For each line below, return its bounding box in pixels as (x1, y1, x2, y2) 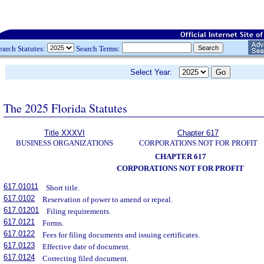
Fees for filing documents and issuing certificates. (42, 230, 200, 240)
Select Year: (130, 68, 179, 77)
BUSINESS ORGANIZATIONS (16, 138, 113, 147)
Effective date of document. (42, 242, 131, 252)
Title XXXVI (44, 128, 85, 137)
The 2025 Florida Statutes (4, 100, 127, 116)
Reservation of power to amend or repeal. (42, 195, 173, 204)
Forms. (42, 219, 64, 228)
